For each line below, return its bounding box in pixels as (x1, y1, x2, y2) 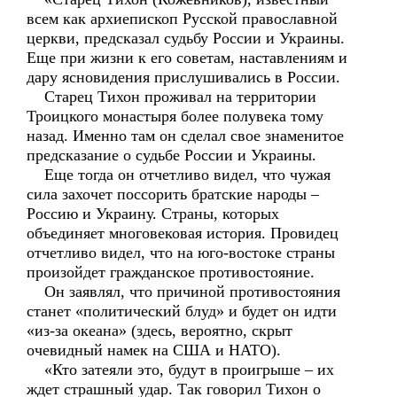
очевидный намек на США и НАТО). (27, 341, 281, 359)
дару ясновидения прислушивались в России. (27, 68, 340, 86)
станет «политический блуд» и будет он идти (27, 302, 337, 320)
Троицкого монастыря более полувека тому (27, 107, 323, 125)
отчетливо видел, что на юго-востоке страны (27, 244, 335, 261)
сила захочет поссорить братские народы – (27, 185, 319, 203)
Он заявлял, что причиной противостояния (27, 283, 340, 300)
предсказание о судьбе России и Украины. (27, 146, 316, 164)
